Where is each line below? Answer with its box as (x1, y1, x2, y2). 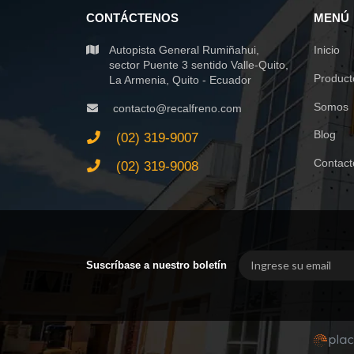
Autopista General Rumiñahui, (109, 43, 259, 56)
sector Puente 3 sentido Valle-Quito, (109, 58, 288, 71)
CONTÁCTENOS (85, 12, 179, 24)
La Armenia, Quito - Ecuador (109, 73, 251, 86)
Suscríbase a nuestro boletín (85, 258, 227, 271)
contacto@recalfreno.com (109, 101, 242, 115)
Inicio (314, 43, 341, 56)
